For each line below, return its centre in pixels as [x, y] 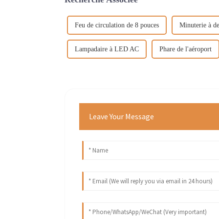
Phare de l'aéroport [186, 49]
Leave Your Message [122, 116]
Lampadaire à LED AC [107, 49]
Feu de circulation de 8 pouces [117, 25]
